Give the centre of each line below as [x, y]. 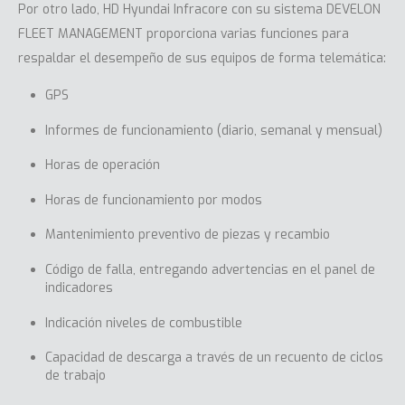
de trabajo [75, 376]
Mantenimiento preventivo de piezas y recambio [187, 235]
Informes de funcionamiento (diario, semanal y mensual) [213, 130]
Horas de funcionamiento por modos [153, 200]
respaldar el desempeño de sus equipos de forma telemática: [202, 58]
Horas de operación [102, 165]
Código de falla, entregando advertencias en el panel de [210, 270]
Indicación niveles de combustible [143, 323]
